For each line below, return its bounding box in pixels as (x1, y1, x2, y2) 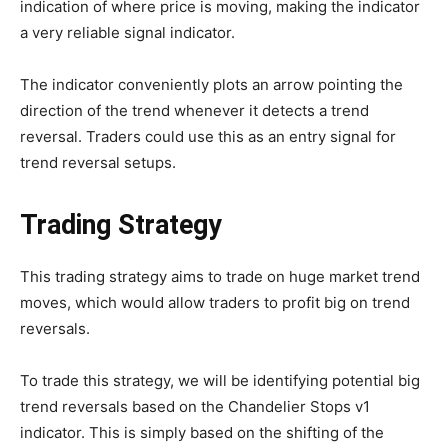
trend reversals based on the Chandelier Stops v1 (20, 397, 370, 417)
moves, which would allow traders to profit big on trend (20, 293, 410, 313)
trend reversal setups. (20, 153, 176, 173)
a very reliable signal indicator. (20, 23, 235, 43)
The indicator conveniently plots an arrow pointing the (20, 75, 403, 95)
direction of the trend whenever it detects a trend (20, 101, 369, 121)
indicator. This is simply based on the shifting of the (20, 423, 384, 443)
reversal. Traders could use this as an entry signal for (20, 127, 396, 147)
